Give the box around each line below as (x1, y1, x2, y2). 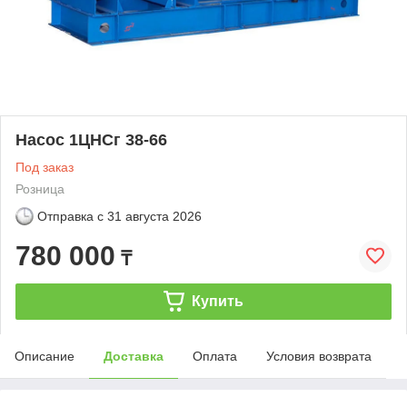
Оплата (193, 348, 237, 363)
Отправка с (37, 208, 104, 223)
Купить (191, 293, 243, 309)
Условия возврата (266, 348, 372, 363)
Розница (15, 181, 65, 196)
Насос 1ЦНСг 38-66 (15, 130, 167, 149)
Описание (15, 348, 74, 363)
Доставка (104, 348, 164, 363)
